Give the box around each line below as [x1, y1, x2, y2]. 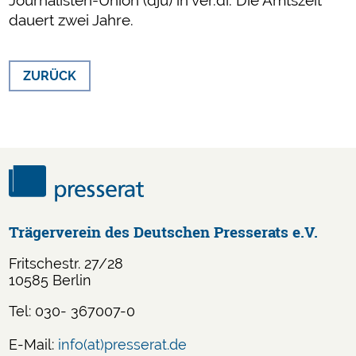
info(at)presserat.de [58, 335, 188, 353]
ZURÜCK [23, 68, 77, 83]
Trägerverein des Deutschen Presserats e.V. [9, 221, 319, 242]
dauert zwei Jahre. [9, 10, 134, 29]
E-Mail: [9, 335, 59, 353]
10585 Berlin [9, 271, 92, 288]
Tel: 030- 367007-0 [9, 302, 136, 319]
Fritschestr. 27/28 [9, 254, 124, 272]
